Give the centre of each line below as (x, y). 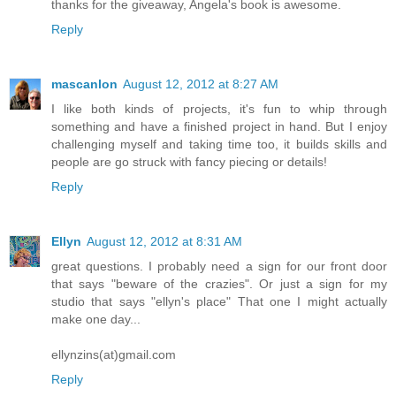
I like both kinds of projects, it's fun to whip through (219, 109)
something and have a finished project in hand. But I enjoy (219, 127)
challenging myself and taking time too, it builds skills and (219, 145)
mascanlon (84, 84)
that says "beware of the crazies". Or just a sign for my (219, 284)
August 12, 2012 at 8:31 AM (164, 242)
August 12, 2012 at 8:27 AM (201, 84)
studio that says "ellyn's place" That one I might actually (219, 302)
